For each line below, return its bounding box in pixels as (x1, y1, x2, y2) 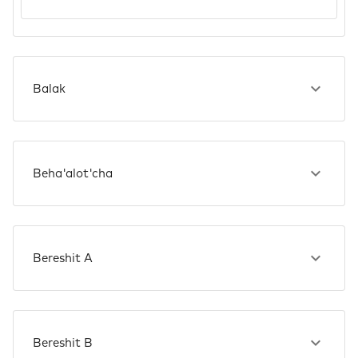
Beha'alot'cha (33, 167, 113, 180)
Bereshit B (33, 336, 93, 349)
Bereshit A (33, 252, 93, 265)
